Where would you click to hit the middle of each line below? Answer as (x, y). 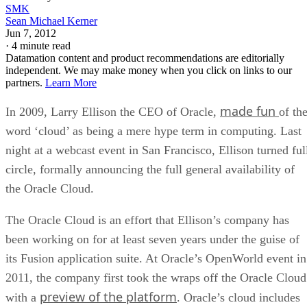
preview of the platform (108, 296)
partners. (25, 82)
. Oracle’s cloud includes (238, 297)
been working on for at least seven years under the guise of (152, 239)
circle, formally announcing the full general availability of (150, 169)
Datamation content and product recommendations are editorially (145, 58)
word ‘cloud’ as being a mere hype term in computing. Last (153, 131)
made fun (249, 111)
